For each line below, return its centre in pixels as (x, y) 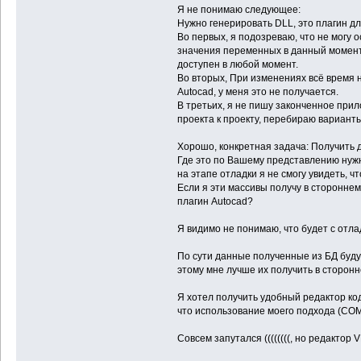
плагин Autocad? (215, 202)
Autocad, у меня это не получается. (257, 92)
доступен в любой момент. (237, 65)
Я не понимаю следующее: (239, 10)
